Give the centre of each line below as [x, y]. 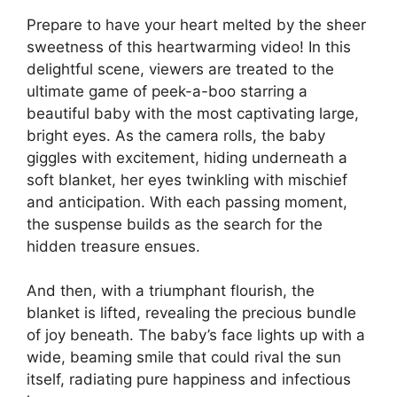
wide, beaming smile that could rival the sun [184, 358]
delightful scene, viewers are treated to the [180, 69]
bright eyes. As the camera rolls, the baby [176, 135]
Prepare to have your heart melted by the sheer [196, 24]
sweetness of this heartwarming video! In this [189, 47]
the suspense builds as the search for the [175, 224]
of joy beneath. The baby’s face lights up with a [196, 335]
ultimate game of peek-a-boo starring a [167, 91]
